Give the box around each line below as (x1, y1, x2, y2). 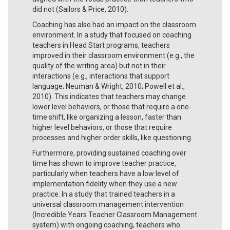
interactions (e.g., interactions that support (32, 71, 169, 80)
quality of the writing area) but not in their (32, 61, 166, 70)
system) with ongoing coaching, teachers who (32, 220, 180, 229)
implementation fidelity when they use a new (32, 179, 177, 188)
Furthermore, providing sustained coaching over (32, 148, 186, 157)
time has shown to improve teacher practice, (32, 159, 176, 167)
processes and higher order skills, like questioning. (32, 133, 193, 142)
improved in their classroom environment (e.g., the (32, 51, 195, 60)
